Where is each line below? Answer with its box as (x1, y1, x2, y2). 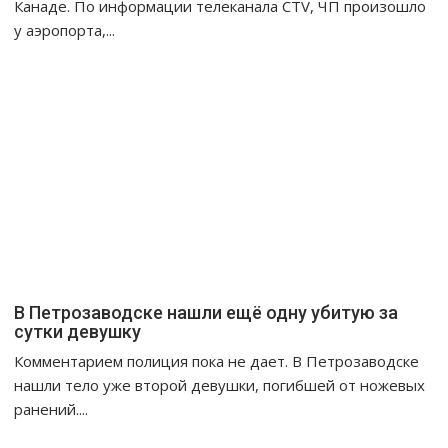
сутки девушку (14, 321, 142, 343)
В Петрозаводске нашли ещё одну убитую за (14, 302, 399, 324)
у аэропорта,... (14, 20, 116, 41)
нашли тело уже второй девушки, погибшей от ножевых (14, 375, 426, 396)
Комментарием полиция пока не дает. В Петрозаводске (14, 351, 420, 372)
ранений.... (14, 399, 89, 420)
